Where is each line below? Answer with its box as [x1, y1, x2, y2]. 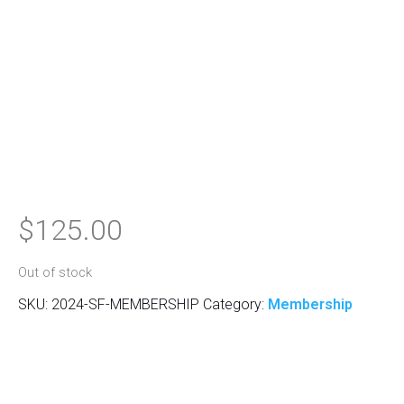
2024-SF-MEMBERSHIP [51, 296, 199, 314]
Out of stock [18, 263, 92, 280]
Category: [203, 296, 268, 314]
